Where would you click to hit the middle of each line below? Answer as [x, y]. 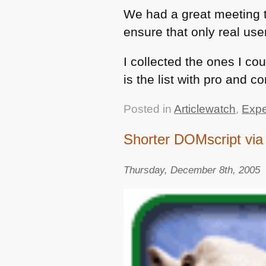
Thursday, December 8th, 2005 [192, 170]
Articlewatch [205, 109]
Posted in [149, 109]
